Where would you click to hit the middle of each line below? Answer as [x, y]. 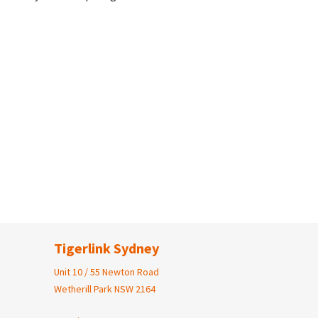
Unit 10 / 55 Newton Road [106, 272]
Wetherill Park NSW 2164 [105, 289]
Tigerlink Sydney [106, 248]
